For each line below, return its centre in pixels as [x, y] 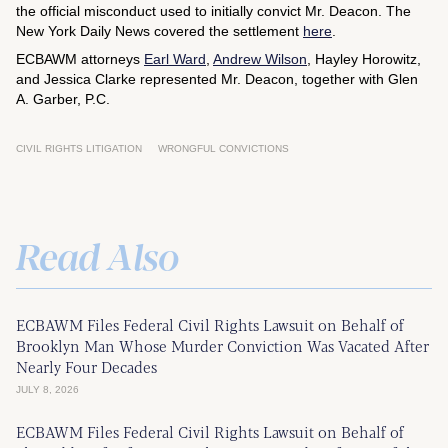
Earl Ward [175, 59]
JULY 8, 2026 [47, 389]
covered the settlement [226, 31]
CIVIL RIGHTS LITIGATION [79, 148]
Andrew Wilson [260, 59]
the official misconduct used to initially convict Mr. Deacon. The [213, 11]
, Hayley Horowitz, [364, 59]
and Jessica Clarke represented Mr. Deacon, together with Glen [217, 79]
